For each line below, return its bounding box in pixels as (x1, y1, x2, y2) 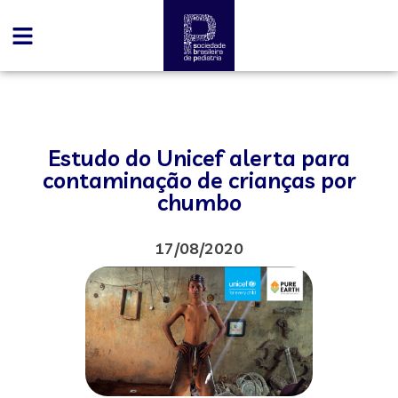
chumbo (156, 188, 242, 216)
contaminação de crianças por (42, 166, 356, 194)
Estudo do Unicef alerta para (48, 144, 350, 171)
